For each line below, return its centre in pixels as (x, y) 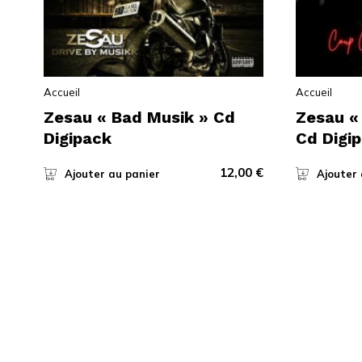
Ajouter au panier (112, 173)
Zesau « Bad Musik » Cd (139, 117)
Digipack (77, 138)
